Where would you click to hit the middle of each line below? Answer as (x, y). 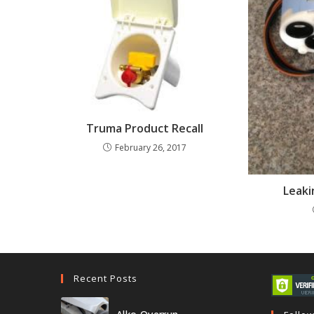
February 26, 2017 (151, 147)
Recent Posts (105, 279)
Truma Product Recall (145, 128)
